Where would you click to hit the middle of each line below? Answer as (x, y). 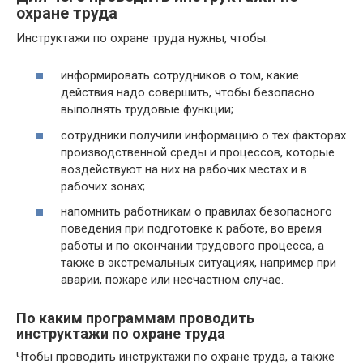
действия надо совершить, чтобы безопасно (188, 92)
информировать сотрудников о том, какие (180, 75)
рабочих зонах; (103, 186)
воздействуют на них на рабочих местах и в (184, 169)
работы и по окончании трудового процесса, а (192, 246)
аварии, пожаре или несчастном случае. (172, 280)
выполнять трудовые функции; (147, 109)
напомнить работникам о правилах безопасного (196, 211)
